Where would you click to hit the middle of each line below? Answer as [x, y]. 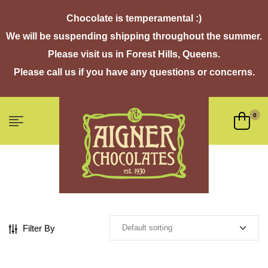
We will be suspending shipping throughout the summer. [134, 36]
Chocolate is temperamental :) [134, 18]
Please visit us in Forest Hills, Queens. [134, 54]
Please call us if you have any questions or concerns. [134, 72]
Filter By [39, 228]
